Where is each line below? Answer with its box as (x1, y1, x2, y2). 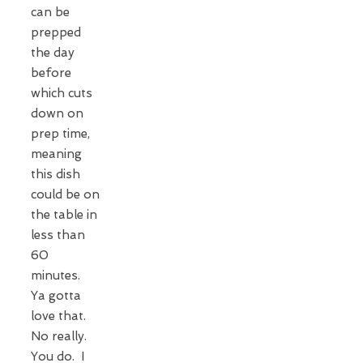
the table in (31, 207, 97, 222)
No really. (31, 328, 90, 344)
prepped (31, 24, 81, 40)
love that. (31, 308, 89, 323)
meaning (31, 146, 82, 161)
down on (31, 105, 83, 121)
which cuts (31, 85, 92, 100)
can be (31, 4, 70, 19)
